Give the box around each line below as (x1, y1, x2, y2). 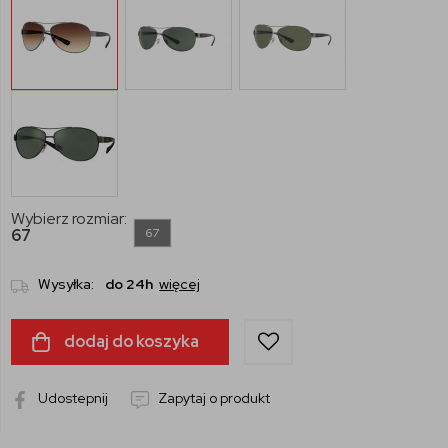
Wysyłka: (35, 275, 97, 294)
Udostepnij (35, 389, 108, 408)
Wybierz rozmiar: (11, 208, 127, 230)
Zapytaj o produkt (155, 389, 270, 408)
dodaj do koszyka (61, 331, 199, 353)
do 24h (105, 275, 153, 294)
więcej (159, 275, 200, 294)
